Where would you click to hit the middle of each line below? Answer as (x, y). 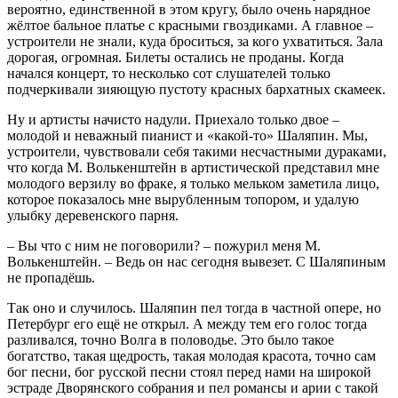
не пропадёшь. (51, 277)
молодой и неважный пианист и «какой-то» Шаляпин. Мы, (187, 135)
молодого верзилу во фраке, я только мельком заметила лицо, (193, 183)
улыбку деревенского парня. (93, 215)
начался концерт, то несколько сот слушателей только (169, 73)
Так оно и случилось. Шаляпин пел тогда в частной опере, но (194, 307)
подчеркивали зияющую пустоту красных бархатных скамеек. (196, 89)
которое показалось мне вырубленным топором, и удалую (183, 199)
